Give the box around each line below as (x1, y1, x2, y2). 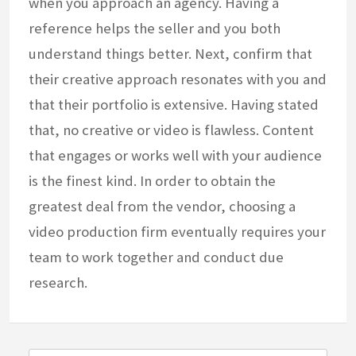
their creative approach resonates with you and (29, 70, 327, 89)
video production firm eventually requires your (29, 222, 326, 242)
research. (29, 273, 87, 292)
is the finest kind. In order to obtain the (29, 172, 276, 191)
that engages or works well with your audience (29, 146, 322, 165)
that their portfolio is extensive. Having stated (29, 95, 319, 114)
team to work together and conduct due (29, 248, 284, 267)
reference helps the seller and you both (29, 19, 281, 38)
